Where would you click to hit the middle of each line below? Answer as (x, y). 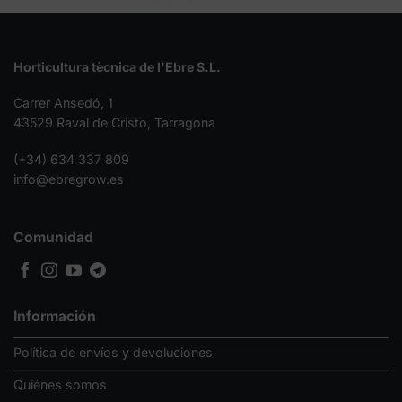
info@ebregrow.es (69, 179)
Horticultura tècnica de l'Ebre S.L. (117, 66)
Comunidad (53, 238)
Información (54, 316)
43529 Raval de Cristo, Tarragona (114, 123)
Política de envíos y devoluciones (113, 352)
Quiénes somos (60, 385)
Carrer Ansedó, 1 (63, 103)
